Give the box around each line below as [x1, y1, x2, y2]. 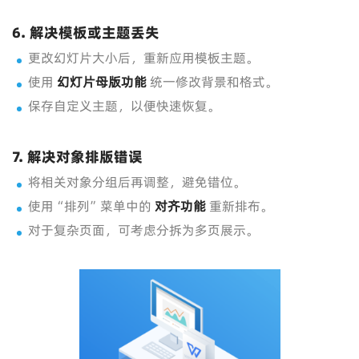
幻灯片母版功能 [57, 73, 147, 91]
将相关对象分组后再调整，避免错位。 [28, 173, 246, 191]
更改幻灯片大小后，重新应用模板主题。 [28, 49, 259, 67]
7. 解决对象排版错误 [12, 147, 143, 167]
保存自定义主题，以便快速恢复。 [28, 97, 220, 115]
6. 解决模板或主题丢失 [12, 22, 159, 42]
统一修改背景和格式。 [147, 73, 278, 91]
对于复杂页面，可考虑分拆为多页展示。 [28, 221, 259, 239]
